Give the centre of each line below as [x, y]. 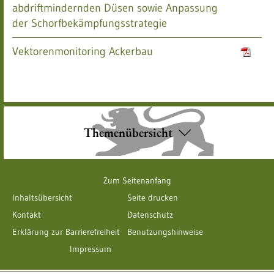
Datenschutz [150, 215]
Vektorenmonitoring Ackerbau [83, 51]
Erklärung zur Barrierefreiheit [66, 232]
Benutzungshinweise [165, 232]
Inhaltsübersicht [42, 198]
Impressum [90, 249]
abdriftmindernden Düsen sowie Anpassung [115, 8]
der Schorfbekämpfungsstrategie [90, 23]
